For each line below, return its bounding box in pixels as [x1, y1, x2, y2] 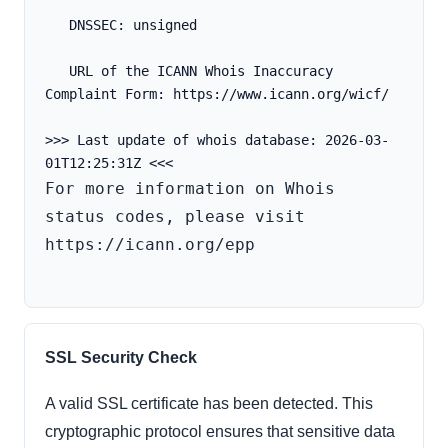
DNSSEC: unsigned [69, 17, 197, 34]
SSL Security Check [45, 349, 197, 367]
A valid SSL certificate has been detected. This [45, 395, 373, 413]
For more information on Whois [45, 179, 335, 199]
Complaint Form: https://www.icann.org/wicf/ [45, 86, 389, 103]
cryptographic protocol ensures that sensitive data [45, 423, 395, 441]
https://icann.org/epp [45, 235, 255, 255]
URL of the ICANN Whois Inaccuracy [45, 63, 69, 80]
